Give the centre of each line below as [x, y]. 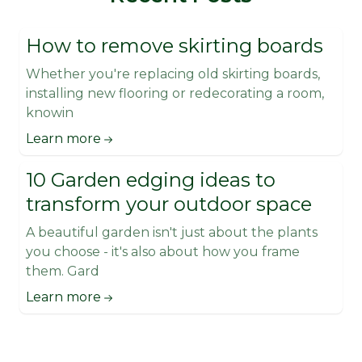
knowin [50, 113]
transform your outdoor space [169, 204]
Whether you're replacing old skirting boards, [173, 74]
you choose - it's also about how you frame [163, 252]
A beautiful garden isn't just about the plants [172, 233]
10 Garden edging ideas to [151, 180]
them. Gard [63, 271]
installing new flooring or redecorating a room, [175, 94]
